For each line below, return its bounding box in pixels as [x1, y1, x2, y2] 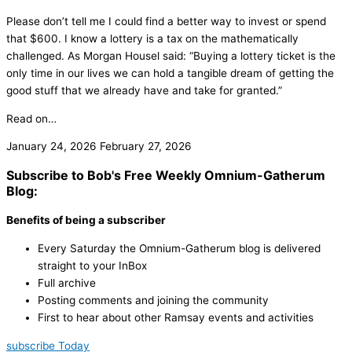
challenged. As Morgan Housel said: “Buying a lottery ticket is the [6, 49, 335, 63]
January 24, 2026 [6, 140, 100, 153]
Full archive [38, 277, 96, 290]
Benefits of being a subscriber [6, 214, 166, 227]
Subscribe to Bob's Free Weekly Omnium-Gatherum [6, 167, 325, 184]
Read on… [6, 112, 57, 125]
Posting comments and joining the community [38, 294, 269, 307]
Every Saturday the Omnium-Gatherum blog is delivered [38, 242, 321, 255]
